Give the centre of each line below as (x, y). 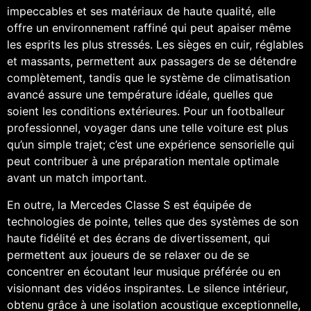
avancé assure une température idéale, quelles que (140, 95)
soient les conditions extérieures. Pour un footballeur (146, 111)
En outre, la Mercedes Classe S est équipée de (129, 204)
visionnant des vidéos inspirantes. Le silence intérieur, (148, 288)
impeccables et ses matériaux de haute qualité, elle (141, 11)
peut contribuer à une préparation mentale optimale (143, 161)
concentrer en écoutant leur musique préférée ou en (144, 271)
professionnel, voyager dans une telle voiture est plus (148, 128)
